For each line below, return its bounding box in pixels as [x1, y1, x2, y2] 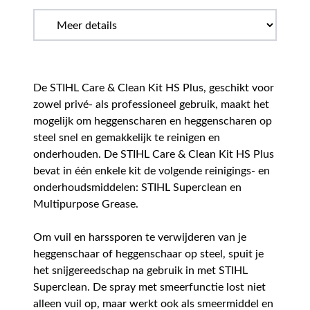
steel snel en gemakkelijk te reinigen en [33, 132, 220, 144]
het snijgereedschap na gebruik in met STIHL [33, 265, 248, 277]
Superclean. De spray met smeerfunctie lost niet [33, 282, 266, 293]
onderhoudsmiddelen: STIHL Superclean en [33, 182, 241, 194]
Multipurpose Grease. [33, 199, 138, 210]
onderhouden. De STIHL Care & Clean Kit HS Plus [33, 149, 274, 161]
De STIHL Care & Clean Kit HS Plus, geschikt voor [33, 82, 274, 94]
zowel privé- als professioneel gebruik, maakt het [33, 99, 269, 111]
